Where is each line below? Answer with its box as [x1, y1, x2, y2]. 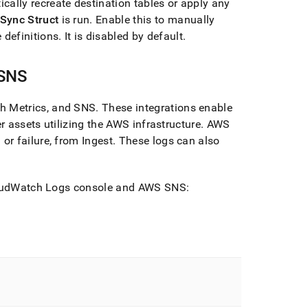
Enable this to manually [92, 13, 215, 26]
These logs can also [115, 134, 220, 147]
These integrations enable [98, 101, 233, 114]
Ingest [82, 134, 113, 147]
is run [58, 13, 90, 26]
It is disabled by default [61, 30, 183, 43]
